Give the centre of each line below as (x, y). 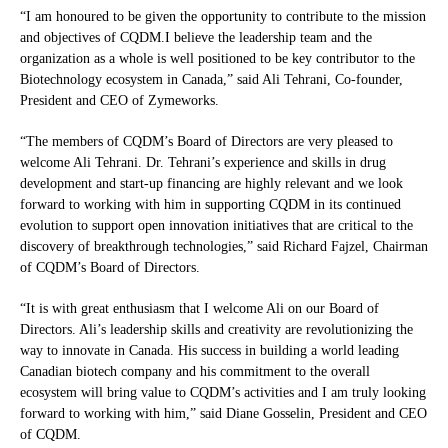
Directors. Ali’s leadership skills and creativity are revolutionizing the (216, 330)
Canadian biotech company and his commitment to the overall (195, 372)
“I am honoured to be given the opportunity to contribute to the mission (223, 17)
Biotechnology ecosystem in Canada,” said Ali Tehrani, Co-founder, (211, 80)
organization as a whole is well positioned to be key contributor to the (217, 59)
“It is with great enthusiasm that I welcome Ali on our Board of (199, 309)
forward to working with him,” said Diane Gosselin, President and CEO (223, 414)
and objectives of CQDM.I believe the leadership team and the (196, 38)
